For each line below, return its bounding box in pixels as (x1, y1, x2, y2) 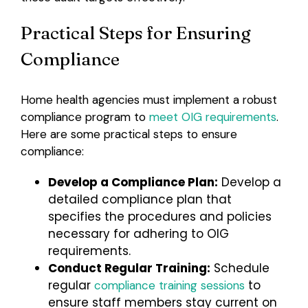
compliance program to (20, 109, 149, 125)
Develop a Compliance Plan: (47, 174, 218, 191)
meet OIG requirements (148, 109, 276, 125)
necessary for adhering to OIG (47, 225, 229, 243)
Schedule (210, 260, 269, 277)
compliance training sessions (93, 278, 245, 294)
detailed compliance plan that (47, 191, 232, 208)
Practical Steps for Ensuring (20, 21, 251, 44)
